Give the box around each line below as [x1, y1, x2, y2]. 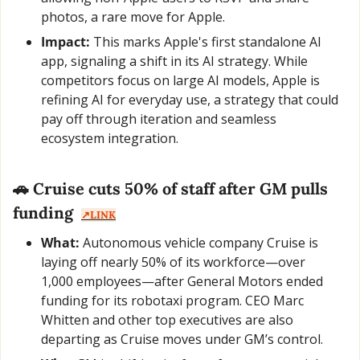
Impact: [41, 33, 90, 51]
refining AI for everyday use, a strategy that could [41, 91, 338, 109]
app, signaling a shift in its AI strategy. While [41, 52, 308, 71]
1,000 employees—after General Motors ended [41, 272, 323, 291]
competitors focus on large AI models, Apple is [41, 72, 320, 90]
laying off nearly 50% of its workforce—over [41, 253, 305, 272]
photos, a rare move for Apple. [41, 8, 225, 27]
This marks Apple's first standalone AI [90, 33, 321, 51]
